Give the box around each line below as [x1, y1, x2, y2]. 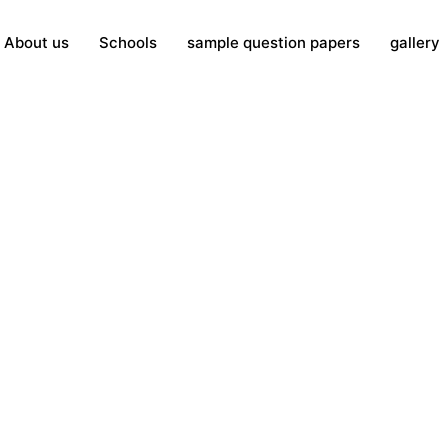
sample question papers [186, 33, 360, 52]
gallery [389, 33, 440, 52]
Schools [98, 33, 157, 52]
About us [3, 33, 69, 52]
